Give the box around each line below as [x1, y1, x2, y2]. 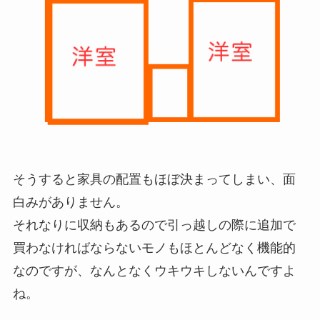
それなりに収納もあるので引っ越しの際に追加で [12, 217, 296, 232]
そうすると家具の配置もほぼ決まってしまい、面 [12, 171, 296, 186]
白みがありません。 [12, 194, 129, 209]
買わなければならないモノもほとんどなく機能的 [12, 240, 296, 255]
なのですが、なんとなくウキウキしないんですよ [12, 263, 296, 278]
